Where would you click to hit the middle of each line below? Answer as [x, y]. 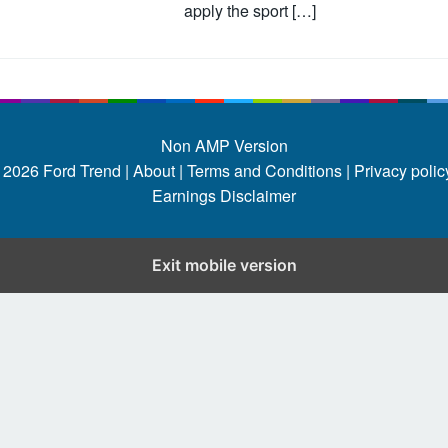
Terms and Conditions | [266, 170]
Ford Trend [82, 170]
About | [158, 170]
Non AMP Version [224, 145]
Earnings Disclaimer [224, 195]
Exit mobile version [224, 265]
